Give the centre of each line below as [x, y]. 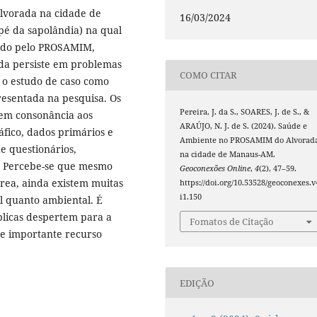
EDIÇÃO [197, 283]
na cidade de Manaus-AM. [228, 154]
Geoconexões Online [215, 168]
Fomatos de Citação [232, 222]
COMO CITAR [209, 75]
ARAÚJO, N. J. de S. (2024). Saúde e [244, 126]
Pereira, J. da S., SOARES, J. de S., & [245, 111]
